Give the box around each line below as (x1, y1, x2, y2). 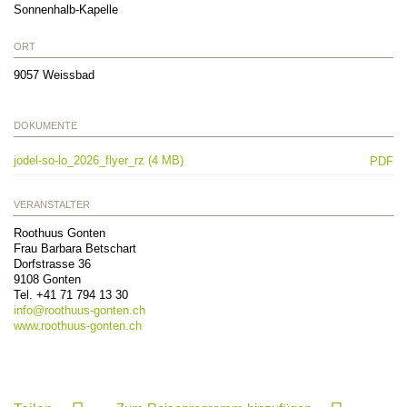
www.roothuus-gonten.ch (14, 319, 142, 333)
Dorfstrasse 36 (14, 257, 91, 272)
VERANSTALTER (14, 199, 90, 211)
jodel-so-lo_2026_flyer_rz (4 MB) (14, 154, 184, 168)
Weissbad (43, 68, 94, 83)
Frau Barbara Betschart (14, 242, 136, 256)
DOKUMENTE (14, 120, 77, 132)
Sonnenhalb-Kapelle (14, 3, 118, 17)
